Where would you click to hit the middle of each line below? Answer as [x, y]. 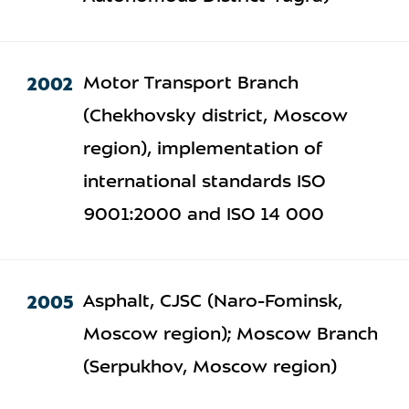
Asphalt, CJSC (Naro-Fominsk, [212, 302]
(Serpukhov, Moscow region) [210, 368]
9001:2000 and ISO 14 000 [203, 215]
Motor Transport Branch [190, 84]
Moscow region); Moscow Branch [230, 335]
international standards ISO [204, 183]
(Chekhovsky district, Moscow [215, 117]
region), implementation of [203, 150]
